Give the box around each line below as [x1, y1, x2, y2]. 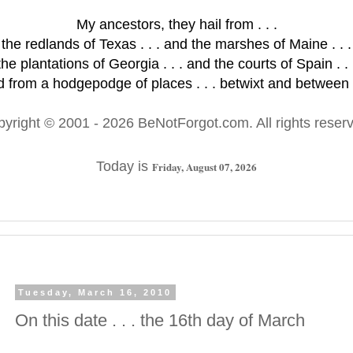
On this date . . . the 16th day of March [15, 310, 305, 330]
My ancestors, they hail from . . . [76, 17, 277, 32]
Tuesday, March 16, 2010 [18, 288, 173, 297]
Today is [96, 158, 152, 174]
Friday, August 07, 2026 [152, 159, 257, 174]
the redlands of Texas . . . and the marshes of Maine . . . [2, 36, 351, 52]
